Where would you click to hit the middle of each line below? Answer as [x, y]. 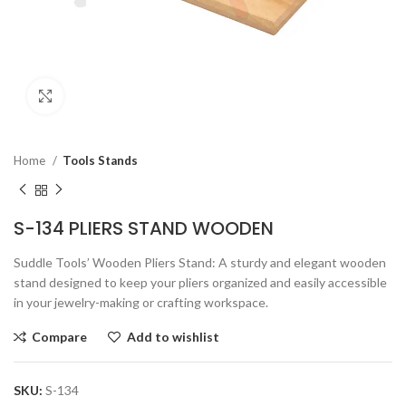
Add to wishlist [173, 336]
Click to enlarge [109, 96]
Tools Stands [100, 160]
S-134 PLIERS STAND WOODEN [144, 228]
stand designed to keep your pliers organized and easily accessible [200, 282]
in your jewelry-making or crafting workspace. [141, 302]
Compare [60, 336]
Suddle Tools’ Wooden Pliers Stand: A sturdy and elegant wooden [200, 262]
